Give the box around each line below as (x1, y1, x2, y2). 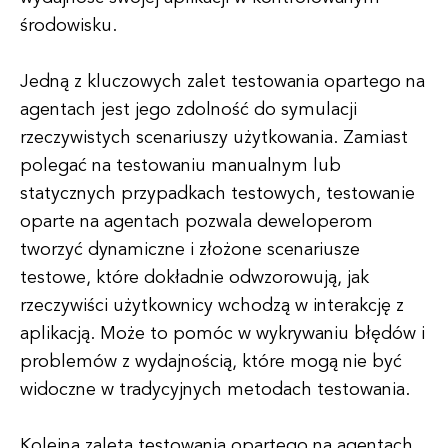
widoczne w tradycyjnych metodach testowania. (20, 381, 410, 399)
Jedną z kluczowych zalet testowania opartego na (20, 73, 425, 91)
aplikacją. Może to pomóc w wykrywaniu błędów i (20, 325, 425, 343)
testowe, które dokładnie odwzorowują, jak (20, 269, 369, 287)
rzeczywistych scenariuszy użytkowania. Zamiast (20, 129, 408, 147)
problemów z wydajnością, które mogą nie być (20, 353, 402, 371)
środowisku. (20, 17, 117, 35)
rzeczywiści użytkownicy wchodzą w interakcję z (20, 297, 404, 315)
